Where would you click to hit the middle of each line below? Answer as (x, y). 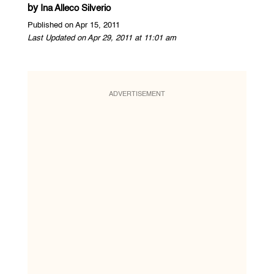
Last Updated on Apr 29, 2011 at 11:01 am (102, 38)
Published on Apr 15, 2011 (73, 25)
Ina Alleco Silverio (75, 8)
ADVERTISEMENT (137, 94)
